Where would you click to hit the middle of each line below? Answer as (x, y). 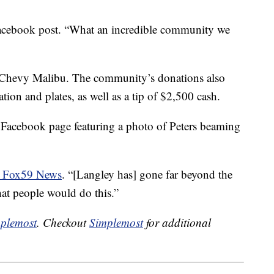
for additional (177, 223)
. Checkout (63, 223)
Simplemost (116, 223)
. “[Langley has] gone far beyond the (147, 174)
